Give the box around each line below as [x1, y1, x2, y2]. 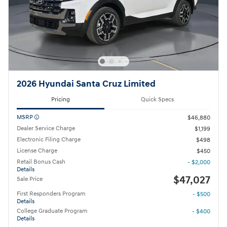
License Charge [17, 146, 57, 155]
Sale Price [17, 175, 43, 183]
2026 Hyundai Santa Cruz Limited [17, 79, 156, 90]
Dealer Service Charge [17, 124, 75, 132]
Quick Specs [141, 96, 174, 104]
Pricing [51, 96, 70, 104]
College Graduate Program [17, 207, 88, 215]
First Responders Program [17, 190, 86, 198]
